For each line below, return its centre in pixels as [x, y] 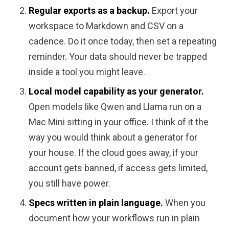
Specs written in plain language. [96, 203]
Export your [174, 10]
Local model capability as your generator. [116, 91]
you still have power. [70, 183]
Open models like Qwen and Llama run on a [115, 107]
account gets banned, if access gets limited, [118, 168]
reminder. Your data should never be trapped [118, 56]
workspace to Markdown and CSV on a [106, 26]
